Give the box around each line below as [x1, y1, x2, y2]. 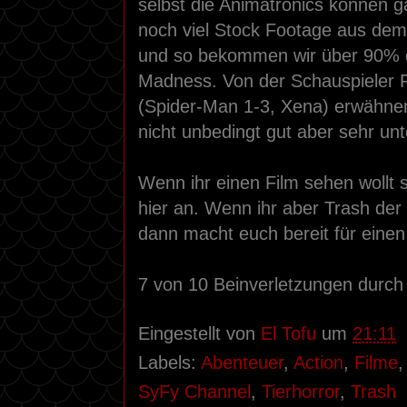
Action [293, 352, 343, 372]
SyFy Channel [138, 381, 251, 402]
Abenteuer [201, 352, 283, 372]
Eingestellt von [138, 323, 261, 343]
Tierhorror [262, 381, 340, 402]
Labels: [138, 352, 201, 372]
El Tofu [261, 323, 316, 343]
